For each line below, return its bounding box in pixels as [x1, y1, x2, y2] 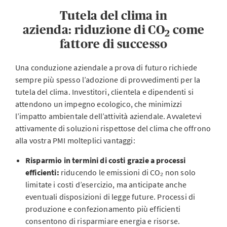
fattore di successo [60, 37, 167, 51]
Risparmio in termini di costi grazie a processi [25, 155, 186, 165]
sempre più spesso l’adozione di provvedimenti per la [15, 74, 201, 85]
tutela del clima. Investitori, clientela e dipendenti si [15, 87, 194, 97]
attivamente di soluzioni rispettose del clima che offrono [15, 123, 211, 133]
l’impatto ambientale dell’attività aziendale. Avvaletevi [15, 111, 202, 121]
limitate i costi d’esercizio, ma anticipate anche [25, 179, 186, 190]
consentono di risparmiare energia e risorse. [25, 216, 180, 226]
